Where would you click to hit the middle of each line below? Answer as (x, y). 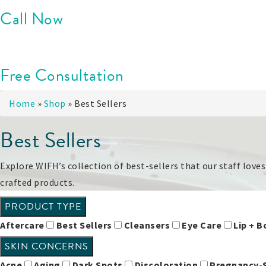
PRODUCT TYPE (43, 207)
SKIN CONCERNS (47, 247)
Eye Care (203, 225)
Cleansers (148, 225)
